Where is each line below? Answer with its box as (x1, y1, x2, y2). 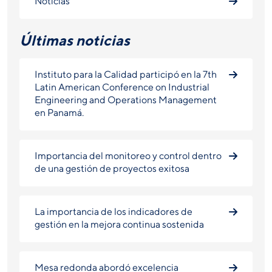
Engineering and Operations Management (35, 93, 217, 106)
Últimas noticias (19, 31, 130, 49)
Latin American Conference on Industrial (35, 81, 209, 93)
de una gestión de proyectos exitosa (35, 162, 191, 174)
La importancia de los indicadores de (35, 205, 192, 217)
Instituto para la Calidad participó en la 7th (35, 68, 217, 80)
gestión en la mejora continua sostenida (35, 218, 204, 230)
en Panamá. (35, 106, 86, 118)
